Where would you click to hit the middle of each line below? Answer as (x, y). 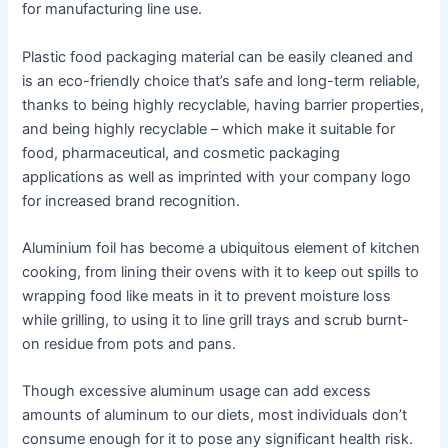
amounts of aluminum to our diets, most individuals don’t (215, 415)
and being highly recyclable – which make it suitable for (209, 128)
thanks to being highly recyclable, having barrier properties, (223, 104)
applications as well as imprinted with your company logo (217, 176)
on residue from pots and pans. (129, 344)
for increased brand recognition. (131, 200)
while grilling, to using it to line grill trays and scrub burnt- (216, 320)
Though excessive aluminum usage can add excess (197, 391)
